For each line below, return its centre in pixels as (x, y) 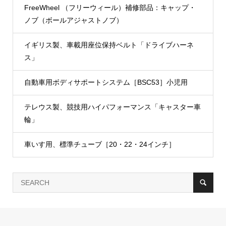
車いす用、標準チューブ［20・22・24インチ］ (100, 145)
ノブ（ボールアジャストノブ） (73, 20)
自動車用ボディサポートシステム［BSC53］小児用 (106, 82)
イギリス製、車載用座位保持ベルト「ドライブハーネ (109, 45)
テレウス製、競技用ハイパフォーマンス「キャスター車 (112, 107)
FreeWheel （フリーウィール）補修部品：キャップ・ (110, 8)
